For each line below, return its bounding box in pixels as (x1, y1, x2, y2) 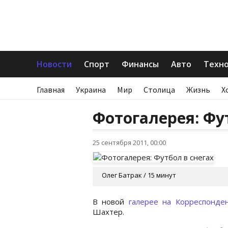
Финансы (122, 59, 159, 70)
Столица (144, 84, 175, 95)
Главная (37, 84, 65, 95)
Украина (76, 84, 106, 95)
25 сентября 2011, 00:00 (93, 138, 166, 147)
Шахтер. (93, 206, 124, 217)
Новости (37, 59, 72, 70)
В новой (93, 196, 129, 207)
